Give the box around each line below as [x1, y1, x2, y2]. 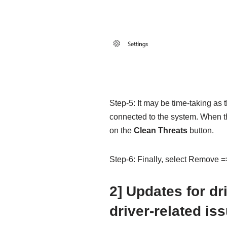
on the [109, 126, 134, 135]
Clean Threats [133, 126, 187, 135]
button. [187, 126, 214, 135]
